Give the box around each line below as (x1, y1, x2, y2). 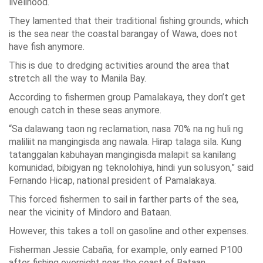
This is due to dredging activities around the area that (9, 60, 230, 71)
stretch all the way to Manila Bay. (9, 73, 146, 84)
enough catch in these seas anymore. (9, 104, 161, 116)
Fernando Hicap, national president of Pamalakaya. (9, 175, 216, 186)
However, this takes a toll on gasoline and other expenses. (9, 225, 248, 237)
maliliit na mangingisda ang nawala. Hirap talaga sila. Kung (9, 136, 241, 147)
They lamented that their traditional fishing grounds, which (9, 15, 248, 26)
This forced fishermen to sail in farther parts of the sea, (9, 194, 238, 205)
